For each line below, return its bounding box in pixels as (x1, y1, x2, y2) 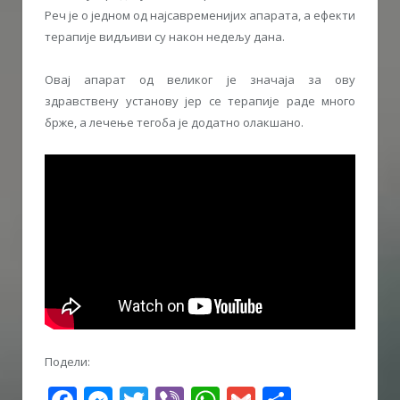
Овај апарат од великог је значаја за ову (45, 71, 355, 87)
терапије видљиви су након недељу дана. (45, 28, 285, 45)
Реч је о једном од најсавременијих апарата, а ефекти (45, 6, 355, 23)
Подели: (45, 353, 90, 370)
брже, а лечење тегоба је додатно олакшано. (45, 113, 304, 130)
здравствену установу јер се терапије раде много (45, 92, 355, 109)
